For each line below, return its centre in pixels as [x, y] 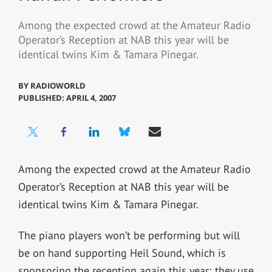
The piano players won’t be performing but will [129, 235]
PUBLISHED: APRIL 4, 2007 [67, 97]
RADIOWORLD [58, 85]
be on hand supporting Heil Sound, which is [122, 253]
